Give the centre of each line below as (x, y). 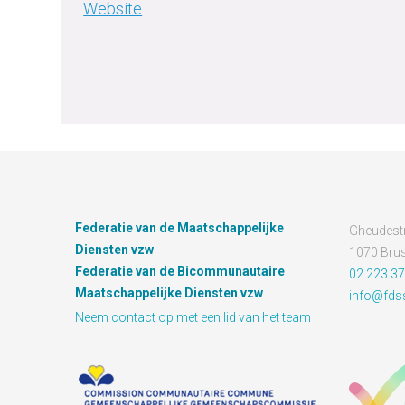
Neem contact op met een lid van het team (193, 317)
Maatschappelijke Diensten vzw (170, 293)
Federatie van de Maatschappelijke (180, 228)
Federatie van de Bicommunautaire (180, 271)
